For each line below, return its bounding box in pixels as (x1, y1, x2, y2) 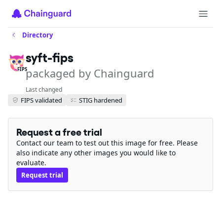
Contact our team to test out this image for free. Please (16, 138, 198, 147)
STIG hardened (79, 95, 122, 105)
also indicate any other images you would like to (16, 148, 176, 157)
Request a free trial (16, 126, 102, 138)
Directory (22, 31, 53, 39)
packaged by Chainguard (26, 66, 154, 80)
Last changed (26, 85, 62, 94)
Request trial (21, 171, 63, 180)
